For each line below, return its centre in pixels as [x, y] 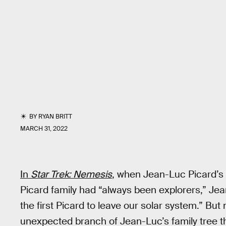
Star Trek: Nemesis [71, 174]
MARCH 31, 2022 [44, 129]
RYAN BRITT [55, 117]
